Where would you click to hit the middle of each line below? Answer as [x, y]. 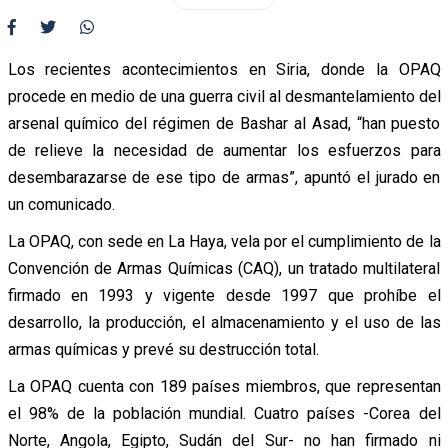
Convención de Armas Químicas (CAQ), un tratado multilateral [224, 268]
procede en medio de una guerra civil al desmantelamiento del [224, 96]
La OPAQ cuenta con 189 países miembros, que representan [224, 386]
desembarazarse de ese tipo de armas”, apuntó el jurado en [224, 177]
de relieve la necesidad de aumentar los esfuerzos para [224, 150]
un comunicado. [61, 204]
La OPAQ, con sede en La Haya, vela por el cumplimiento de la [224, 241]
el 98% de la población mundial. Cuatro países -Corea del [224, 413]
